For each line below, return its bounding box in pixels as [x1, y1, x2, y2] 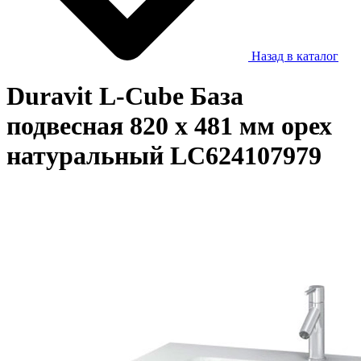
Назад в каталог [248, 49, 338, 64]
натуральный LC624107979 [6, 140, 322, 170]
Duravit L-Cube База [6, 81, 243, 110]
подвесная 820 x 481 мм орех [6, 110, 332, 140]
